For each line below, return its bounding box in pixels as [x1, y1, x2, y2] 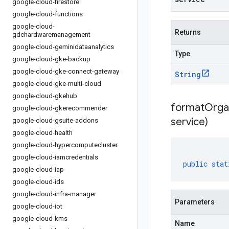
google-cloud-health [12, 129, 73, 136]
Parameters [175, 198, 215, 206]
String [175, 70, 201, 79]
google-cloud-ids [12, 178, 64, 186]
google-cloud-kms [12, 215, 67, 222]
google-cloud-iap [12, 166, 64, 173]
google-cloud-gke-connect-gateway [12, 67, 119, 75]
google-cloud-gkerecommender [12, 104, 107, 112]
